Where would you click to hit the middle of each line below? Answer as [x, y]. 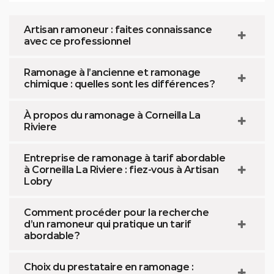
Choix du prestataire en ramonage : [109, 267]
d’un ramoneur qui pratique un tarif [108, 224]
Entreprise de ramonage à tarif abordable [124, 158]
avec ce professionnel [78, 41]
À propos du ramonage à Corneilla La [112, 115]
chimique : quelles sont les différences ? [120, 84]
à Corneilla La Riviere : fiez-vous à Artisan [121, 170]
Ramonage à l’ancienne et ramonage [112, 72]
